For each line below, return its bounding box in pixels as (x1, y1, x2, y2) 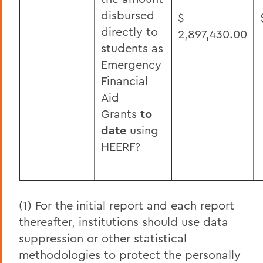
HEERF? (101, 139, 140, 154)
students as (101, 41, 163, 55)
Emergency (101, 57, 161, 72)
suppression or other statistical (19, 231, 187, 245)
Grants (101, 106, 137, 121)
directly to (101, 24, 158, 39)
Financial (101, 73, 148, 88)
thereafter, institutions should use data (19, 214, 228, 229)
